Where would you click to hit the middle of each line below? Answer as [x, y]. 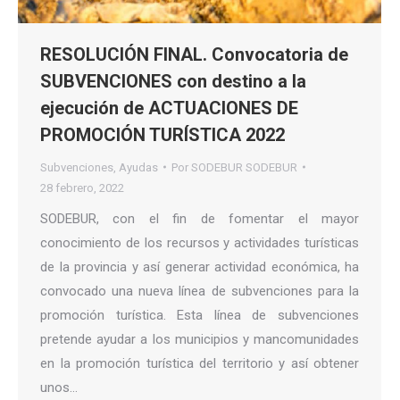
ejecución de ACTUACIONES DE [169, 108]
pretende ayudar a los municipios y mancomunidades [200, 339]
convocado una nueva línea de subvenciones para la [200, 291]
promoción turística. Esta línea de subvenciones [200, 315]
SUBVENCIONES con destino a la [173, 81]
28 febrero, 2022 [82, 187]
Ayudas [138, 167]
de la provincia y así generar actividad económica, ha [200, 267]
